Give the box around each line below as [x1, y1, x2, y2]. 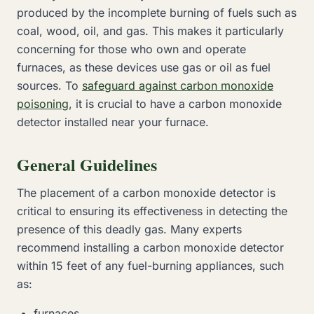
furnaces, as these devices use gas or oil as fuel [17, 60, 271, 74]
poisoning [17, 97, 69, 111]
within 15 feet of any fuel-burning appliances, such [17, 259, 284, 273]
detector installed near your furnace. [17, 115, 209, 129]
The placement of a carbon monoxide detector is [17, 186, 275, 200]
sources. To [17, 78, 82, 93]
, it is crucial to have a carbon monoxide [69, 97, 282, 111]
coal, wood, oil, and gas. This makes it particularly [17, 24, 284, 38]
